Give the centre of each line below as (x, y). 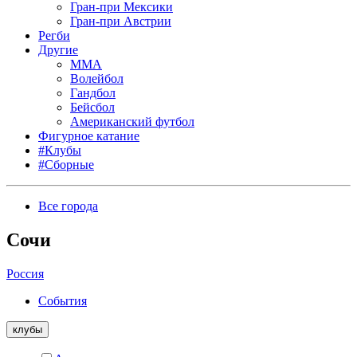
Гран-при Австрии (121, 21)
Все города (68, 206)
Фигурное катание (89, 136)
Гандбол (93, 93)
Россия (25, 273)
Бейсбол (92, 107)
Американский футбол (132, 122)
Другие (58, 50)
